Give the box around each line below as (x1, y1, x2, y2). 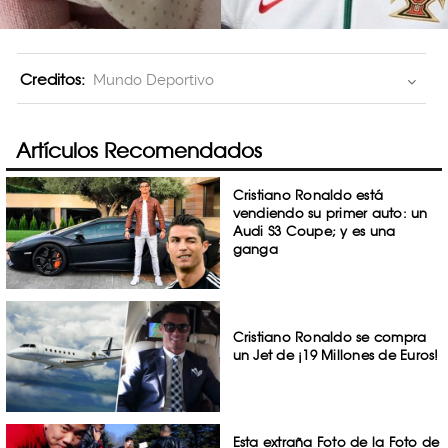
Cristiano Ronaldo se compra (232, 328, 427, 345)
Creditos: (20, 70, 85, 90)
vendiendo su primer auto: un (232, 205, 428, 221)
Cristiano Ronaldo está (232, 187, 384, 203)
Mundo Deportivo (93, 71, 214, 90)
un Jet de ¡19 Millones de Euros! (232, 346, 439, 363)
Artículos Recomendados (16, 138, 262, 163)
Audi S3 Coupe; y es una (232, 223, 396, 239)
